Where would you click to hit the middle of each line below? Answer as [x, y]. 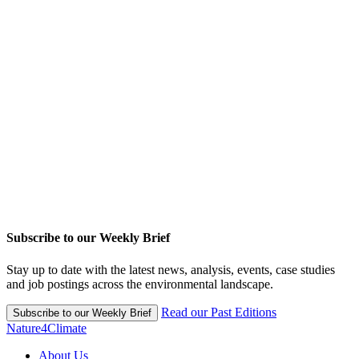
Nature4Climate [46, 328]
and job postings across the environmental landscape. [140, 284]
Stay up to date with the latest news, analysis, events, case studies [171, 269]
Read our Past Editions [219, 312]
